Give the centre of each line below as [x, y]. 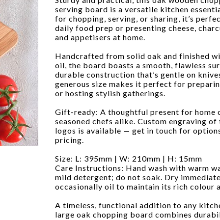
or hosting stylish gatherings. [110, 93]
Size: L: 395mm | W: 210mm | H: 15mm [129, 158]
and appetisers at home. [100, 37]
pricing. [69, 139]
